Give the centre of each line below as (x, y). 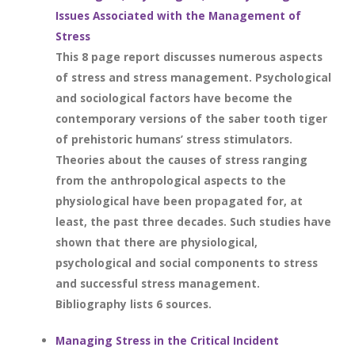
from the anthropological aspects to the (171, 180)
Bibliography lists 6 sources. (134, 304)
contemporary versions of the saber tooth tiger (191, 118)
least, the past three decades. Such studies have (193, 221)
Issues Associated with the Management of (178, 15)
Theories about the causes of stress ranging (181, 160)
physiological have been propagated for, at (179, 201)
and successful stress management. (158, 283)
